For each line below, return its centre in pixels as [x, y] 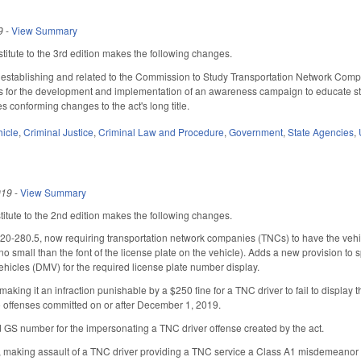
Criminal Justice [59, 131]
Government [256, 131]
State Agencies [321, 131]
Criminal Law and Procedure [162, 131]
